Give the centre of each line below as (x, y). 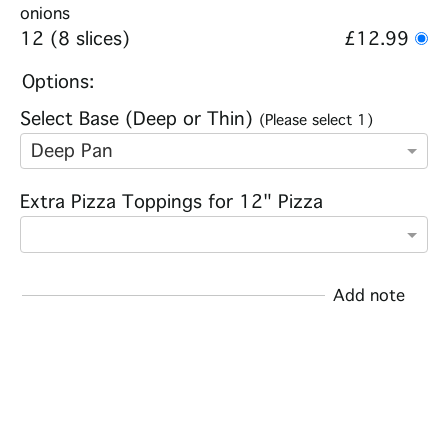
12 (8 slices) (75, 39)
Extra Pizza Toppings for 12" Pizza (171, 202)
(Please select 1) (316, 121)
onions (45, 14)
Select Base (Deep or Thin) (139, 119)
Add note (369, 295)
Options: (58, 82)
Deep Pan (72, 150)
